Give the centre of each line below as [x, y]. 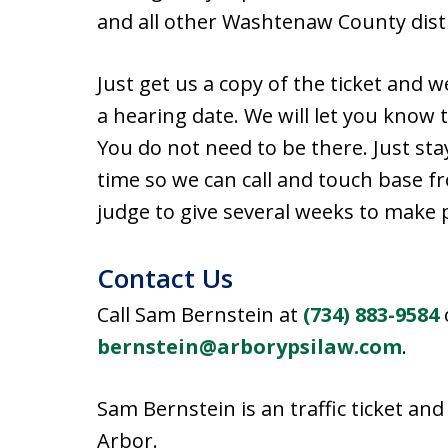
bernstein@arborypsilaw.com [249, 346]
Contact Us [165, 278]
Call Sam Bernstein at [200, 314]
